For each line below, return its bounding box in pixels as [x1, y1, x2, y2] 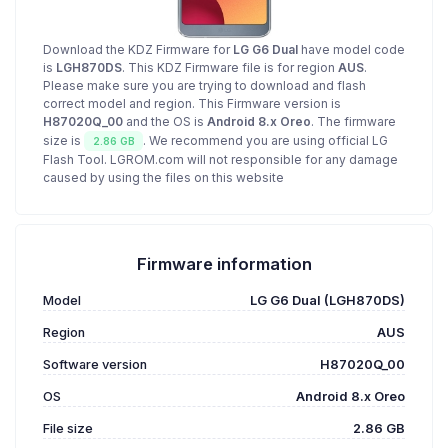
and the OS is [123, 114, 207, 129]
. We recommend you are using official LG [143, 133, 389, 149]
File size [43, 421, 93, 437]
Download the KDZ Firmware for [43, 42, 233, 57]
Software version [43, 357, 147, 373]
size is [43, 133, 84, 149]
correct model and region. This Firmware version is [43, 96, 341, 111]
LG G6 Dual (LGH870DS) [250, 293, 405, 309]
